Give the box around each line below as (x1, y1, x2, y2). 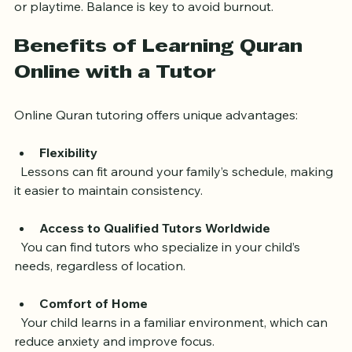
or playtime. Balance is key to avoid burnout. (14, 27, 273, 43)
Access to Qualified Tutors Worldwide (39, 248, 270, 265)
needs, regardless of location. (14, 286, 185, 302)
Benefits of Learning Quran (14, 67, 308, 85)
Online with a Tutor (14, 93, 216, 111)
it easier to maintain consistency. (14, 211, 203, 227)
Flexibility (39, 173, 97, 189)
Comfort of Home (39, 324, 148, 340)
